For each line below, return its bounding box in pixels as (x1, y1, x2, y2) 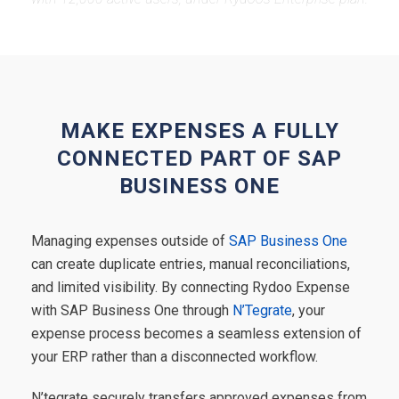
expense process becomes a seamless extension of (31, 324, 362, 342)
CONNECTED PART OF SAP (57, 145, 342, 171)
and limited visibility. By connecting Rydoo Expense (31, 278, 350, 296)
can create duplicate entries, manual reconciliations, (31, 255, 350, 273)
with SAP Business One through (31, 301, 232, 319)
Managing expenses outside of (31, 232, 229, 249)
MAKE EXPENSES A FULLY (60, 118, 339, 143)
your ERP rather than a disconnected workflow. (31, 347, 318, 365)
